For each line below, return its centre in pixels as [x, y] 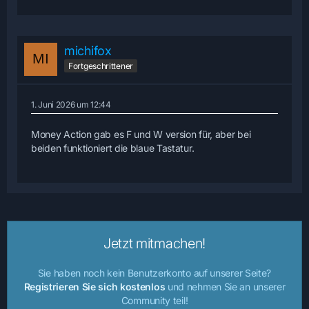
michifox [88, 50]
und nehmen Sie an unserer [225, 286]
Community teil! [154, 300]
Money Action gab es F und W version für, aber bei [141, 134]
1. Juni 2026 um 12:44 [71, 104]
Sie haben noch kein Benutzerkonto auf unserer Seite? [154, 272]
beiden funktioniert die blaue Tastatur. [113, 148]
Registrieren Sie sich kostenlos [94, 286]
